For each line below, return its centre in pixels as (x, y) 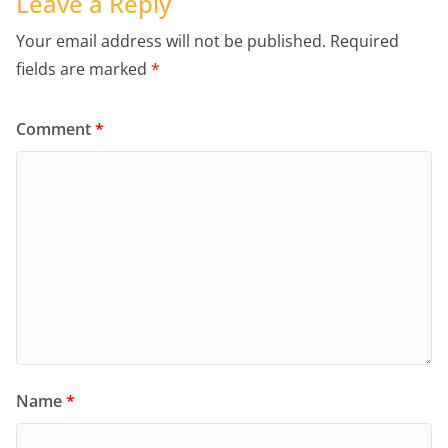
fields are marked (83, 68)
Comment (55, 128)
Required (364, 40)
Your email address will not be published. (171, 40)
